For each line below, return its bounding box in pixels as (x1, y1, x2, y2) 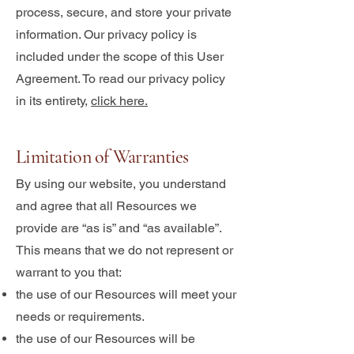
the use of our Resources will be (16, 331, 195, 346)
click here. (91, 93, 148, 108)
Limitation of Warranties (16, 145, 189, 168)
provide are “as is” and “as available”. (16, 220, 221, 235)
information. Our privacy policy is (16, 27, 197, 42)
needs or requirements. (16, 309, 145, 324)
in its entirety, (16, 93, 91, 108)
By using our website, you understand (16, 176, 226, 191)
